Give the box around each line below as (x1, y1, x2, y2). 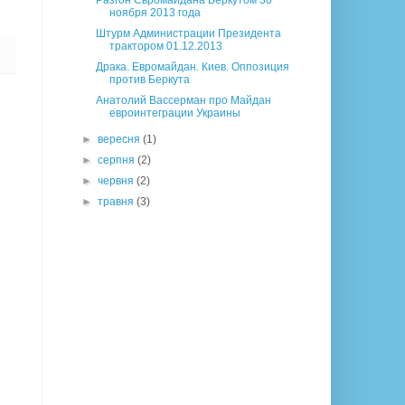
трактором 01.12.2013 (108, 40, 222, 53)
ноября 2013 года (108, 6, 201, 20)
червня (98, 174, 137, 188)
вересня (98, 133, 144, 146)
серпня (98, 154, 138, 167)
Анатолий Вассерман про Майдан (95, 94, 271, 108)
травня (98, 195, 137, 209)
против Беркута (108, 73, 190, 87)
